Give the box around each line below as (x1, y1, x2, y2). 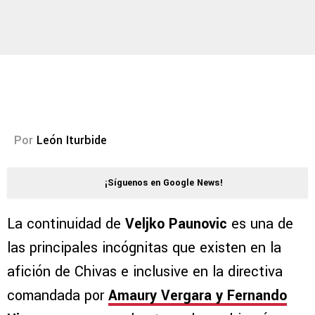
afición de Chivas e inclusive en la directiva (7, 262, 283, 283)
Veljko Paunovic (121, 214, 231, 235)
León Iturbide (37, 132, 107, 149)
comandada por (7, 285, 108, 307)
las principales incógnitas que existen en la (7, 238, 281, 259)
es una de (231, 214, 293, 235)
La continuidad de (7, 214, 121, 235)
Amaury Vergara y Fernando (108, 285, 287, 307)
